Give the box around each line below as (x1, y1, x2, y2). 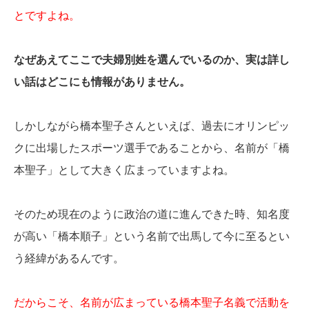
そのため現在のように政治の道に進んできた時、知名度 (14, 208, 290, 221)
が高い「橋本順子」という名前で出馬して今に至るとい (14, 230, 290, 243)
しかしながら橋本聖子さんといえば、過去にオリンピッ (14, 120, 290, 132)
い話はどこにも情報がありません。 (14, 76, 190, 88)
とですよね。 (14, 10, 80, 22)
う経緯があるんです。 (14, 252, 124, 265)
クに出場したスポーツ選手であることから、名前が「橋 (14, 142, 290, 154)
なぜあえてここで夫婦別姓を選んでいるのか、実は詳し (14, 54, 290, 66)
